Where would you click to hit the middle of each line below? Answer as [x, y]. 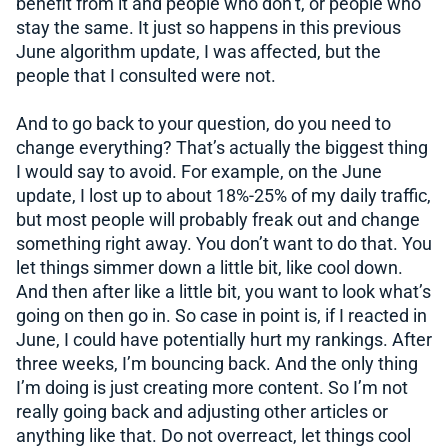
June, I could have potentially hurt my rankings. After [224, 339]
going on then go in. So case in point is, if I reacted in [221, 315]
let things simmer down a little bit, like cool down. [209, 267]
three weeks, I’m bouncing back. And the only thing [217, 363]
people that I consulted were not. [146, 75]
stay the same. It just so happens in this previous [208, 27]
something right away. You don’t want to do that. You [224, 243]
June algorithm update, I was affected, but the [198, 51]
